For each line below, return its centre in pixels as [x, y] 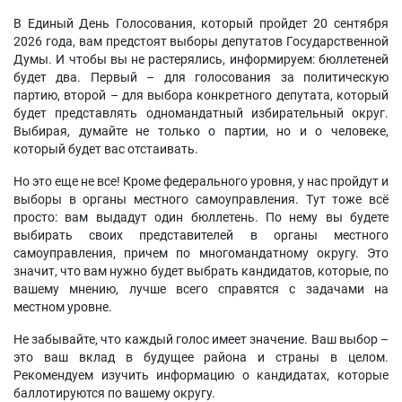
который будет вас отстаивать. [106, 149]
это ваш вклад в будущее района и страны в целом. [201, 357]
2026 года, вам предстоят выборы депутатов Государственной [201, 41]
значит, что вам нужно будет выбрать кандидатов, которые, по [201, 271]
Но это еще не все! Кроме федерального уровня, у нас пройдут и [201, 181]
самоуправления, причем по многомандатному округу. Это [201, 253]
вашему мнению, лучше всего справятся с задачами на [201, 289]
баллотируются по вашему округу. [114, 393]
